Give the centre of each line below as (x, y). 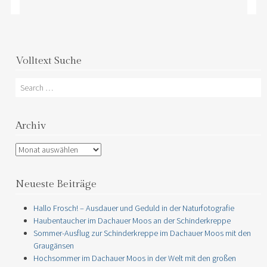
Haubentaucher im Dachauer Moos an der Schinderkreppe (132, 220)
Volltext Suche (49, 60)
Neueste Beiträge (56, 184)
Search (27, 84)
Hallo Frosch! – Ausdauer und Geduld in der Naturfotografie (134, 208)
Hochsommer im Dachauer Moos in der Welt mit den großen (135, 258)
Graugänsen (54, 245)
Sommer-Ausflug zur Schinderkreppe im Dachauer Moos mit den (142, 233)
